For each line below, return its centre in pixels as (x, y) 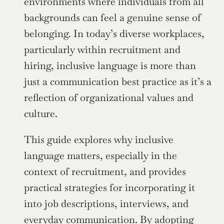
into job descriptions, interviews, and (106, 203)
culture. (41, 113)
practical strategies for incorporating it (109, 187)
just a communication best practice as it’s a (118, 81)
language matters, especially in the (100, 155)
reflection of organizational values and (109, 97)
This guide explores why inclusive (99, 139)
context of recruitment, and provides (105, 171)
